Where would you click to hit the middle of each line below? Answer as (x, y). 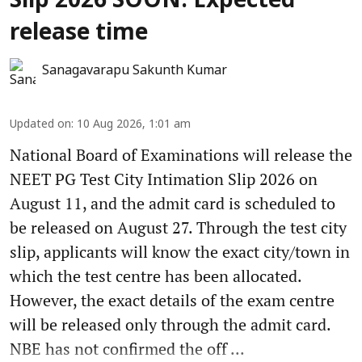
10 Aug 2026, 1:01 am (134, 124)
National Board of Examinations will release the (181, 154)
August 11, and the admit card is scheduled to (173, 203)
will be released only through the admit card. (170, 324)
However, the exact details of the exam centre (172, 300)
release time (79, 34)
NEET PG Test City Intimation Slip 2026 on (164, 179)
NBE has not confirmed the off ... (127, 348)
